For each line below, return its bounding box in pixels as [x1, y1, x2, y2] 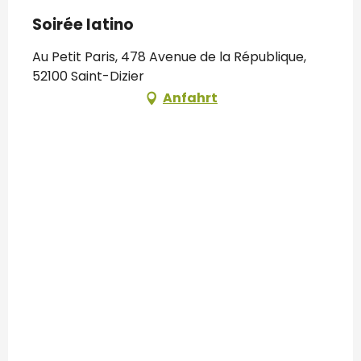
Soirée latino [32, 14, 134, 36]
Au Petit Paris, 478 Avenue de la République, [32, 48, 306, 67]
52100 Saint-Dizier [32, 67, 144, 86]
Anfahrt [163, 89, 218, 108]
